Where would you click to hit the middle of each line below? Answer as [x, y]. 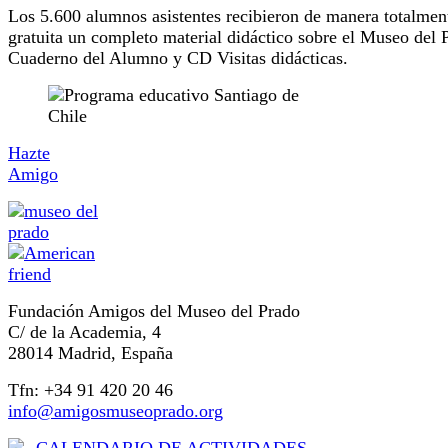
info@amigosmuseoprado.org [115, 411]
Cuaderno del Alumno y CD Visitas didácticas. [178, 58]
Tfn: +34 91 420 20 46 [90, 390]
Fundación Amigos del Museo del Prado [154, 311]
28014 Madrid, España [90, 353]
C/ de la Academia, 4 [84, 332]
